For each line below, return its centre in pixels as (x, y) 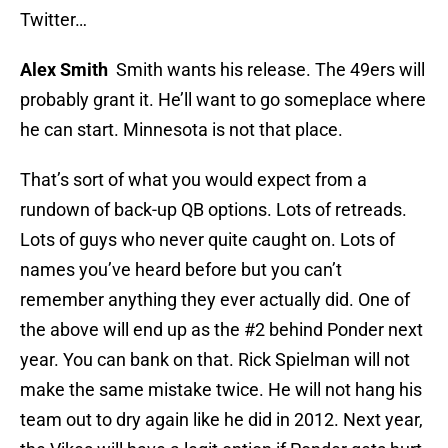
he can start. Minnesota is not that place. (181, 130)
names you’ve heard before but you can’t (181, 270)
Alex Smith (64, 70)
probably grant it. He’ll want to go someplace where (223, 100)
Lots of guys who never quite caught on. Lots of (207, 240)
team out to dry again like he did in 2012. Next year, (221, 420)
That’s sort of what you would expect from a (193, 180)
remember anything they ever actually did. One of (215, 300)
